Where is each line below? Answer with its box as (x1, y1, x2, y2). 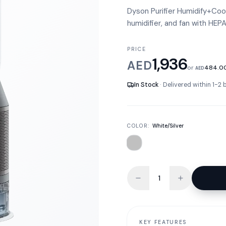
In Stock (134, 81, 158, 89)
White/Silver (152, 123, 184, 129)
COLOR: (127, 123, 152, 129)
